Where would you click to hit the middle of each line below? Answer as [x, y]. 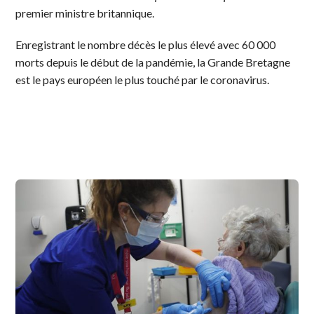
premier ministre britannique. [85, 13]
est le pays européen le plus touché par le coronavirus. [143, 79]
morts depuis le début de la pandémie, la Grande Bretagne [153, 62]
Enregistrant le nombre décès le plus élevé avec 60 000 [146, 44]
